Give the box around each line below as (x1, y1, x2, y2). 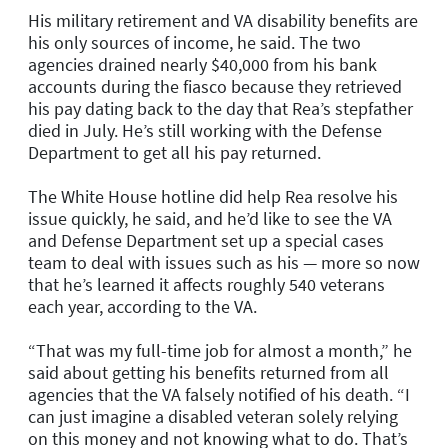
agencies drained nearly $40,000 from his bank (28, 52, 377, 76)
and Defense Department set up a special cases (28, 228, 384, 252)
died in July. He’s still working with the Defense (28, 118, 382, 142)
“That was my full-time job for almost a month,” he (28, 338, 412, 362)
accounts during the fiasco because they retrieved (28, 74, 402, 98)
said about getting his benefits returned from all (28, 360, 389, 384)
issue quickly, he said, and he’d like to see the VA (28, 206, 392, 230)
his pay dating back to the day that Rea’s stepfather (28, 96, 413, 120)
